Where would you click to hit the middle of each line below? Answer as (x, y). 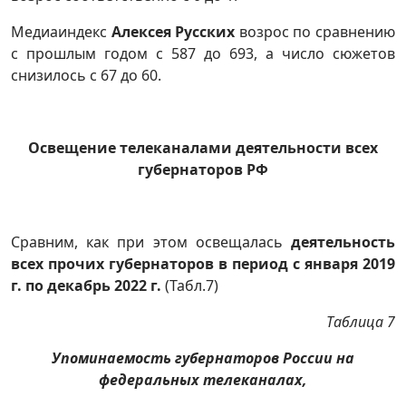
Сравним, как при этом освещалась (147, 242)
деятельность (339, 242)
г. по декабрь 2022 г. (86, 285)
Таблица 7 (361, 322)
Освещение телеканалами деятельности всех (203, 148)
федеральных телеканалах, (203, 380)
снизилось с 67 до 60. (86, 75)
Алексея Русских (173, 32)
